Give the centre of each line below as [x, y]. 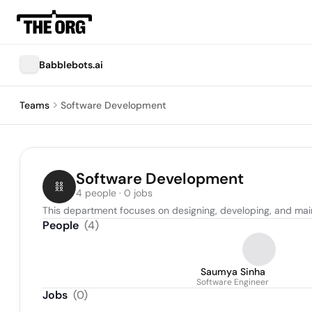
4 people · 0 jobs [114, 193]
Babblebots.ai [71, 65]
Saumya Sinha [233, 272]
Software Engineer [233, 282]
